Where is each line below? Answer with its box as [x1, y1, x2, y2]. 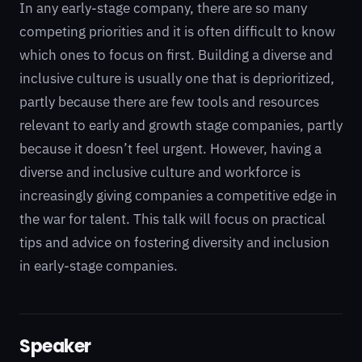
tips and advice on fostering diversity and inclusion [19, 234, 330, 251]
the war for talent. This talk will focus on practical [19, 210, 326, 228]
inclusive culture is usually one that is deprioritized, [19, 69, 335, 87]
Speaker [19, 334, 91, 359]
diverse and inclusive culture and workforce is [19, 163, 301, 181]
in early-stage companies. [19, 257, 178, 275]
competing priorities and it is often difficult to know [19, 23, 335, 40]
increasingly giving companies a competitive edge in [19, 187, 337, 204]
